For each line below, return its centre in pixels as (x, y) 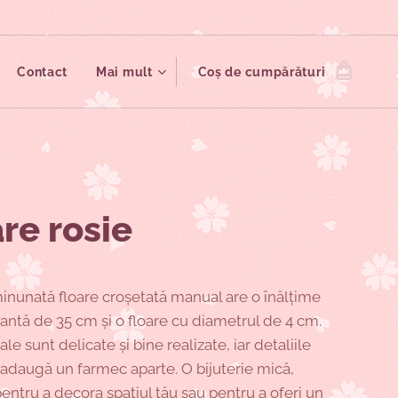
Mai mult (124, 72)
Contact (43, 72)
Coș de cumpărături (262, 72)
